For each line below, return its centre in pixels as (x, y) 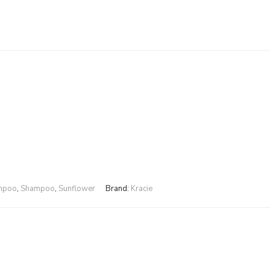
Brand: (118, 189)
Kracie (142, 189)
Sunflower (77, 189)
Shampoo (38, 189)
